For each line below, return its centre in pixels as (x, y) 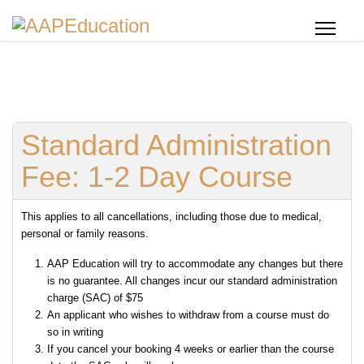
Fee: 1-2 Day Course (157, 177)
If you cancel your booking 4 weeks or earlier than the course (191, 349)
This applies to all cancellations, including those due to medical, (171, 217)
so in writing (75, 332)
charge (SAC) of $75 (95, 298)
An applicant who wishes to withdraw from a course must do (188, 315)
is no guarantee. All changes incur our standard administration (192, 281)
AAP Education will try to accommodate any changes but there (195, 264)
